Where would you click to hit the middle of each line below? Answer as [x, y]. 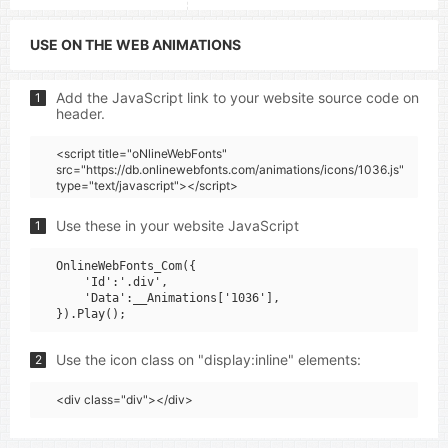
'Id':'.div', [112, 282]
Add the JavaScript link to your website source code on [237, 97]
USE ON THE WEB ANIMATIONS [135, 44]
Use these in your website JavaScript [177, 225]
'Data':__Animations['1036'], [168, 298]
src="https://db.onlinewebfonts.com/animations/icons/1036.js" [230, 169]
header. [80, 113]
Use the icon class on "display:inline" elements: [208, 359]
